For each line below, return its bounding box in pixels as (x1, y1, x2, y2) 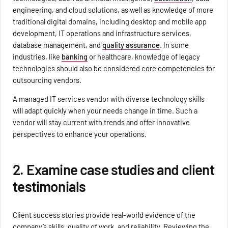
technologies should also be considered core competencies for (13, 63, 215, 73)
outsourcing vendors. (13, 75, 82, 84)
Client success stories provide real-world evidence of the (13, 210, 196, 220)
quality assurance (102, 40, 160, 49)
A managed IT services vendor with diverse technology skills (13, 94, 205, 104)
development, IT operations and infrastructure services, (13, 28, 192, 38)
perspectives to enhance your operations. (13, 129, 147, 139)
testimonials (13, 178, 86, 195)
